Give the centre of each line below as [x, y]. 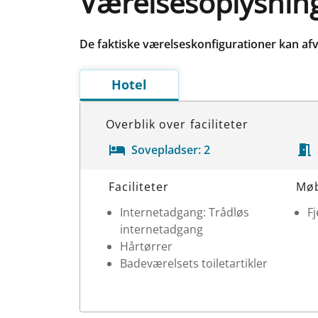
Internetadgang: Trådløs [185, 212]
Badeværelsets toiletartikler [194, 263]
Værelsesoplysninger [136, 178]
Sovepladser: [166, 149]
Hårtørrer [146, 246]
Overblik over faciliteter [177, 124]
